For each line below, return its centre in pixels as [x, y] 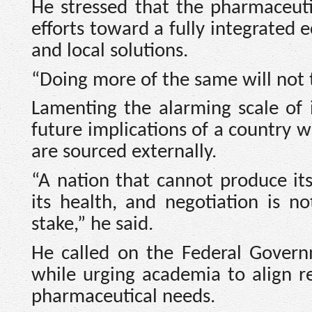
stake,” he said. [92, 225]
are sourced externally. [124, 153]
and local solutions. [110, 52]
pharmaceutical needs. [123, 297]
